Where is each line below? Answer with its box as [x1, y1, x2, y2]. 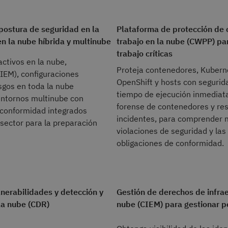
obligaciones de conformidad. [117, 137, 224, 148]
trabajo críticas [117, 48, 173, 59]
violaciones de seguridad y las [117, 125, 226, 136]
